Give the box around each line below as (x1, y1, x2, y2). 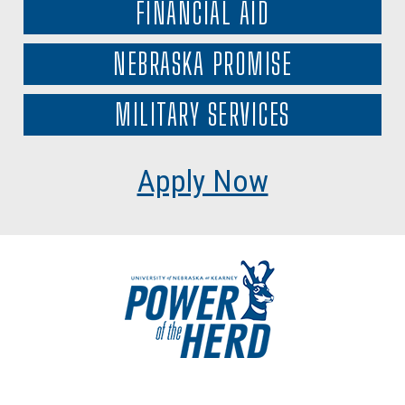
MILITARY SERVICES (115, 97, 290, 132)
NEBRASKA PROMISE (113, 46, 292, 81)
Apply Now (137, 162, 268, 199)
